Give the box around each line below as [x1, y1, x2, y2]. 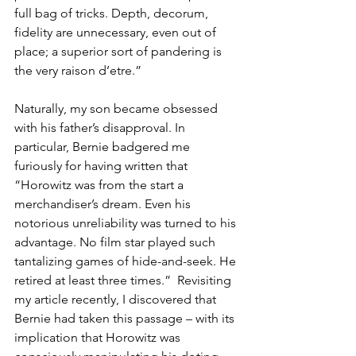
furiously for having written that [14, 158, 191, 173]
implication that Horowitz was [14, 330, 184, 345]
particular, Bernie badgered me [14, 139, 193, 154]
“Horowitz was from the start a [14, 177, 187, 192]
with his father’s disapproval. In [14, 120, 188, 135]
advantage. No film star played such [14, 234, 219, 250]
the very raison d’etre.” [14, 63, 141, 78]
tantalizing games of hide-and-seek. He [14, 253, 239, 269]
